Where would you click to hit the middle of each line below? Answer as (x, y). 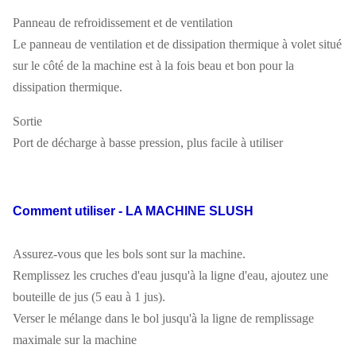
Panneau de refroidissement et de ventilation (123, 23)
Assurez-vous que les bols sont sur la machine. (129, 254)
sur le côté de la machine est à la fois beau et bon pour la (153, 66)
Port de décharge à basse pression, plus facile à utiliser (148, 143)
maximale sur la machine (75, 340)
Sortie (27, 122)
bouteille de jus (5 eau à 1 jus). (89, 297)
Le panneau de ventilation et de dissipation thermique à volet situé (177, 44)
